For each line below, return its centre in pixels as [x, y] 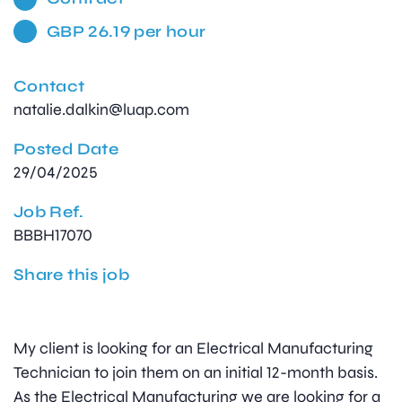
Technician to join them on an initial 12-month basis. [196, 373]
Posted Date [66, 149]
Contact [49, 87]
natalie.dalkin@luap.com [101, 110]
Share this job [72, 275]
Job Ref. [48, 212]
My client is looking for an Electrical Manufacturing [193, 349]
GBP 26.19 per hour [126, 31]
